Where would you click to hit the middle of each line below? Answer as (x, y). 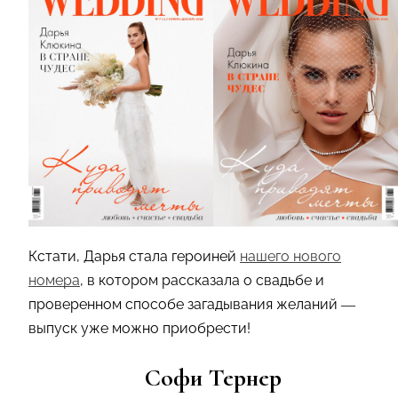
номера (54, 280)
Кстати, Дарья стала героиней (134, 256)
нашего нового (291, 256)
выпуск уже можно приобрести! (139, 328)
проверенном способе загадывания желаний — (192, 304)
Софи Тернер (213, 377)
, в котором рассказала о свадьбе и (202, 280)
